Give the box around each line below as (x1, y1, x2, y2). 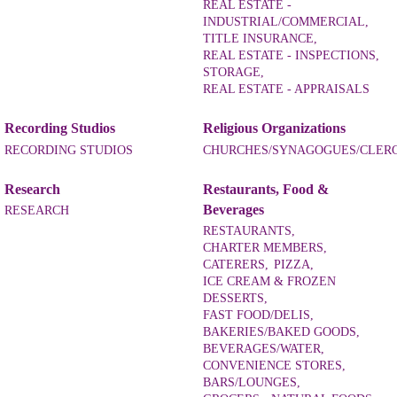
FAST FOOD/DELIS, (203, 308, 314, 323)
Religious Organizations (203, 121, 346, 136)
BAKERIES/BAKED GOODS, (203, 325, 360, 339)
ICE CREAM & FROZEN (203, 275, 336, 289)
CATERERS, (203, 258, 269, 272)
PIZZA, (274, 258, 314, 272)
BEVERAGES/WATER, (203, 342, 324, 356)
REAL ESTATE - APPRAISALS (203, 82, 370, 96)
